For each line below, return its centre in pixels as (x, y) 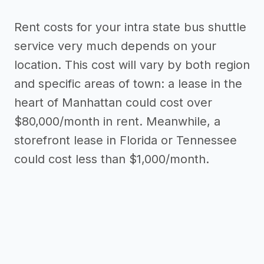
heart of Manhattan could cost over (113, 103)
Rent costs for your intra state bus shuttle (130, 27)
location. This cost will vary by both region (132, 65)
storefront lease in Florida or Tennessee (126, 140)
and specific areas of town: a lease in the (128, 84)
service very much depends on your (115, 46)
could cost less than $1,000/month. (112, 159)
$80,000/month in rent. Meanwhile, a (117, 121)
